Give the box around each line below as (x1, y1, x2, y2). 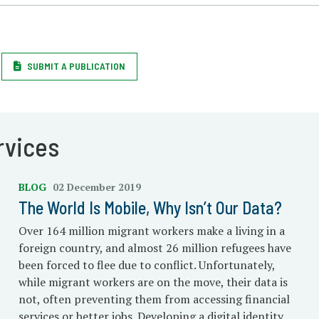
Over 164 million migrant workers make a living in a (18, 223, 285, 239)
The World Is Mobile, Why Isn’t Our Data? (18, 197, 282, 218)
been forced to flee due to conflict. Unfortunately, (18, 257, 275, 273)
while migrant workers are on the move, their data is (18, 274, 288, 290)
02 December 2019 (52, 180, 141, 194)
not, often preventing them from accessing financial (18, 291, 290, 307)
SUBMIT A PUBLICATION (27, 60, 126, 72)
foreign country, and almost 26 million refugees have (18, 240, 291, 256)
